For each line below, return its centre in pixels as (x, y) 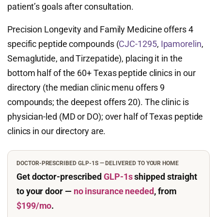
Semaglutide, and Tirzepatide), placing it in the (95, 58)
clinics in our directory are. (57, 131)
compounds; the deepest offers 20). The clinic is (98, 102)
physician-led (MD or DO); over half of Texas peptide (105, 116)
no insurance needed (114, 191)
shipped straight (165, 177)
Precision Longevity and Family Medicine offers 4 (100, 29)
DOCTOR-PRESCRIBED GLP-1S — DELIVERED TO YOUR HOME (98, 163)
